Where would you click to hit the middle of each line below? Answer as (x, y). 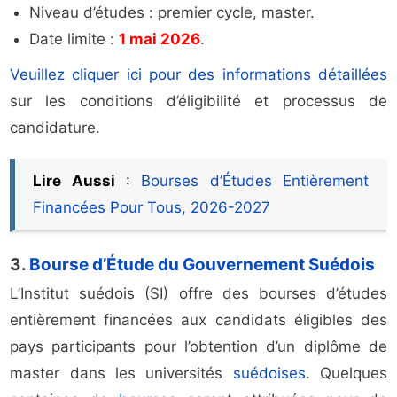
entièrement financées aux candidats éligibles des (198, 320)
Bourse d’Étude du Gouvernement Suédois (202, 265)
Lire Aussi (74, 181)
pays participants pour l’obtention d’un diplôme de (198, 347)
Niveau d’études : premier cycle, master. (172, 13)
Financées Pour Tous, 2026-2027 (152, 208)
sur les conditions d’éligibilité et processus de (198, 101)
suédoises (269, 374)
